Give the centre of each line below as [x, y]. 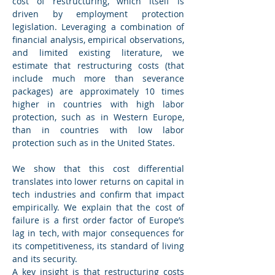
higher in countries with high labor [98, 104]
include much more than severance [98, 78]
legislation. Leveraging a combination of [98, 27]
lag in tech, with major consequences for [98, 233]
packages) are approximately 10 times [98, 91]
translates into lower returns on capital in [98, 181]
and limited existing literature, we [98, 52]
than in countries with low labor [98, 130]
